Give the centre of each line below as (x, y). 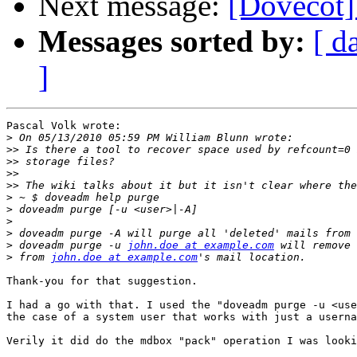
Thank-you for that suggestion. (102, 281)
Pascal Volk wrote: (64, 126)
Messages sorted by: (172, 41)
